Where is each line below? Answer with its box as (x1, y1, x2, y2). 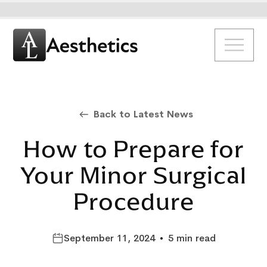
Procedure (73, 187, 194, 217)
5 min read (167, 232, 216, 245)
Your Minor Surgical (20, 160, 247, 191)
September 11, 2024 (63, 232, 155, 245)
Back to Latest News (93, 108, 193, 121)
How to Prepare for (23, 134, 244, 164)
